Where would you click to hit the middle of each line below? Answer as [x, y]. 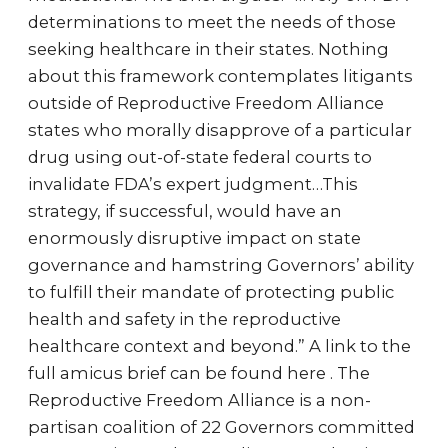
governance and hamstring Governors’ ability [221, 265]
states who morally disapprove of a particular [220, 130]
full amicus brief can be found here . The [199, 373]
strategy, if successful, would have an [185, 211]
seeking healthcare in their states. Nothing [208, 49]
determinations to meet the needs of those [212, 22]
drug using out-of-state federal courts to [200, 157]
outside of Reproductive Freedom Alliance [206, 103]
